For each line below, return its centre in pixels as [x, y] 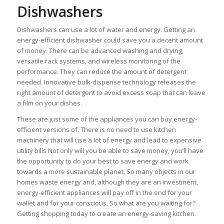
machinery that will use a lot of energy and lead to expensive [109, 140]
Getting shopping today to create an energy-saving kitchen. [106, 213]
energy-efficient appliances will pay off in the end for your [104, 192]
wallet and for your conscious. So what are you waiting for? [106, 203]
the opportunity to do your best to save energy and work [102, 161]
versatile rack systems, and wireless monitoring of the [98, 61]
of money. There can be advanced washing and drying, [100, 50]
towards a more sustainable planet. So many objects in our [106, 171]
